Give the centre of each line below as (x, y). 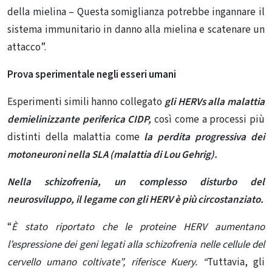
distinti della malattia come (73, 138)
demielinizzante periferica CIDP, (80, 120)
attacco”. (27, 48)
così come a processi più (210, 120)
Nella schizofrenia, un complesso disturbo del (136, 182)
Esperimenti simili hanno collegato (85, 102)
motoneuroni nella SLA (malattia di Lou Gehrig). (112, 155)
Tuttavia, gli (236, 263)
